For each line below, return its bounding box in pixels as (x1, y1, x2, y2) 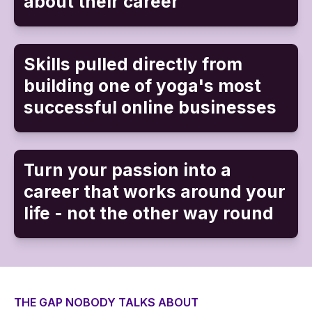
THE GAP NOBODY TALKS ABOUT (14, 295, 198, 310)
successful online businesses (23, 96, 276, 118)
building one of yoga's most (23, 75, 261, 96)
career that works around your (23, 180, 286, 202)
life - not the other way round (23, 202, 274, 224)
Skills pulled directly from (23, 53, 242, 75)
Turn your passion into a (23, 159, 231, 180)
